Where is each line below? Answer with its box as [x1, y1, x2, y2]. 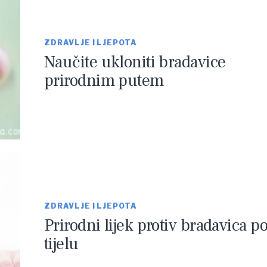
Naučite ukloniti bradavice [44, 51, 226, 73]
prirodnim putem [44, 69, 164, 91]
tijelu [44, 232, 79, 254]
